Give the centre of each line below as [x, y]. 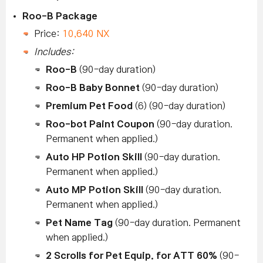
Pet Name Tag [79, 223]
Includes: [54, 52]
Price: [48, 34]
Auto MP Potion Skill [95, 190]
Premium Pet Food [89, 106]
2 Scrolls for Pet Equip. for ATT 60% [131, 256]
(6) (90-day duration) [179, 106]
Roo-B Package [60, 16]
